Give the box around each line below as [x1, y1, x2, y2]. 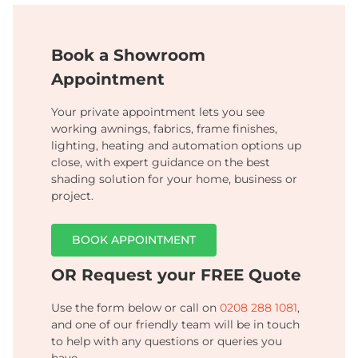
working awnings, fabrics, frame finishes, [51, 121, 277, 136]
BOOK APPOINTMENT [72, 232, 196, 247]
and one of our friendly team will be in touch [51, 316, 300, 332]
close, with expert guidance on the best [51, 154, 270, 169]
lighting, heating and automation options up [51, 137, 301, 153]
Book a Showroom [51, 45, 205, 65]
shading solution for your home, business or [51, 171, 297, 186]
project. [51, 188, 93, 203]
